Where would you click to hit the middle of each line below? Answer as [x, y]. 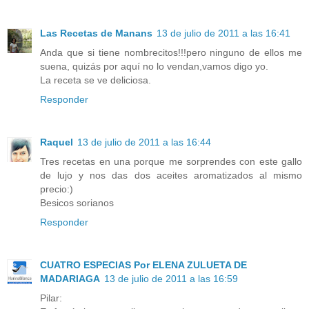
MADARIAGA [70, 278]
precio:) [57, 189]
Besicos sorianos [77, 202]
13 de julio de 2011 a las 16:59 [171, 278]
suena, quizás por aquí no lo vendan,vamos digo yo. [154, 66]
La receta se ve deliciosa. [96, 80]
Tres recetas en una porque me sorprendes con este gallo [171, 161]
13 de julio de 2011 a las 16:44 [144, 142]
